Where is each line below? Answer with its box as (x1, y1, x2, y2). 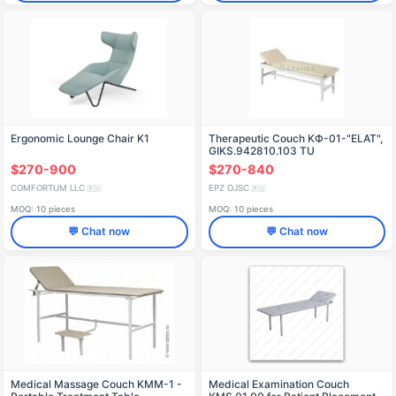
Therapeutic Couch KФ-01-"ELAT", (208, 132, 383, 146)
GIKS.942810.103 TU (208, 144, 315, 158)
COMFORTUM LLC (11, 182, 88, 193)
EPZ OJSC (208, 182, 252, 193)
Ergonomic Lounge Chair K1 (11, 132, 149, 146)
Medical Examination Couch (208, 377, 349, 391)
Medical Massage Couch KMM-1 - (11, 377, 182, 391)
